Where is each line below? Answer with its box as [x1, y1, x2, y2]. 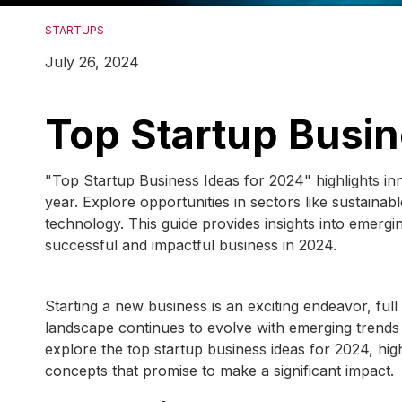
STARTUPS [45, 23, 104, 38]
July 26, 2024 [45, 53, 139, 72]
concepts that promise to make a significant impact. [45, 362, 394, 380]
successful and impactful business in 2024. [45, 236, 336, 255]
